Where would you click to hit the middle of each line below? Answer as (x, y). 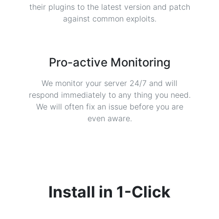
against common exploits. (109, 19)
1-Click (143, 192)
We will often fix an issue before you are (109, 107)
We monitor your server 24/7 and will (109, 83)
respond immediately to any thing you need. (109, 95)
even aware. (109, 118)
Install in (82, 192)
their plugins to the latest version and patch (109, 7)
